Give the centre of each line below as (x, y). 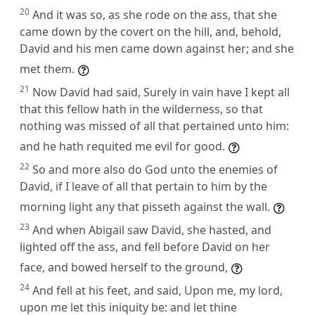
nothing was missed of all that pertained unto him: (154, 126)
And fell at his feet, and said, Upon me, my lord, (157, 290)
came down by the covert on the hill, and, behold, (150, 31)
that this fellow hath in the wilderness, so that (141, 109)
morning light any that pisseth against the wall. (145, 206)
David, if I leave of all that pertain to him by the (143, 186)
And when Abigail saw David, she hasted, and (152, 230)
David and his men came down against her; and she (157, 48)
